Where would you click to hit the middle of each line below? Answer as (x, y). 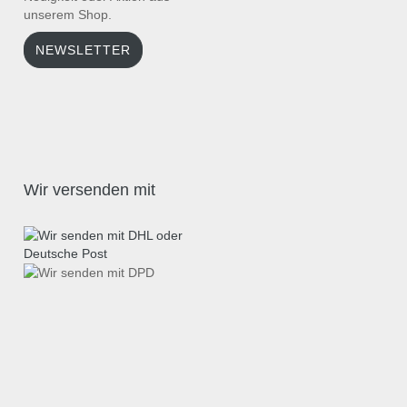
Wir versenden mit (89, 190)
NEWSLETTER (83, 50)
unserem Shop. (69, 15)
